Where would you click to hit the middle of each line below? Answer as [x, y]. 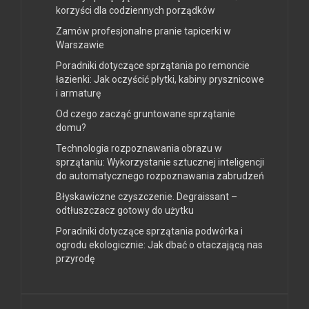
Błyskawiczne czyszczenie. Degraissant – [147, 196]
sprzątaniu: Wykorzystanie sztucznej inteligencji [160, 162]
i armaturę [78, 93]
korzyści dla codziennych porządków [136, 10]
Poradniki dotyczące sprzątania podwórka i [149, 231]
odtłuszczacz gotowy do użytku [125, 210]
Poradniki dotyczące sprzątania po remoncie [153, 65]
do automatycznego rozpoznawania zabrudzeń [160, 176]
